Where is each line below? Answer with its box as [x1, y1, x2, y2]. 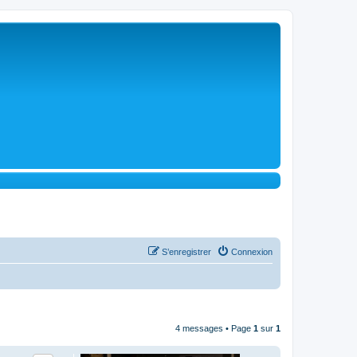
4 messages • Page [175, 323, 253, 333]
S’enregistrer [162, 246, 211, 257]
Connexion [231, 246, 273, 257]
